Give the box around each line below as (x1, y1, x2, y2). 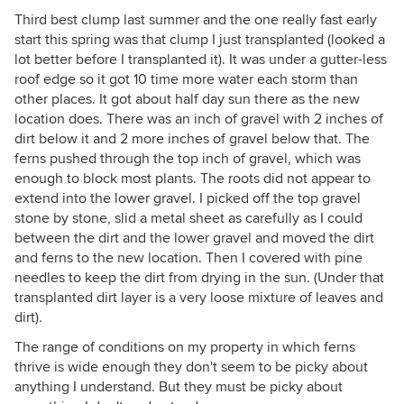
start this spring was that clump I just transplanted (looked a (14, 31, 385, 49)
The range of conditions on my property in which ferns (14, 338, 355, 356)
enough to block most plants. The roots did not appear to (14, 170, 371, 188)
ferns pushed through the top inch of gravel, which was (14, 150, 361, 168)
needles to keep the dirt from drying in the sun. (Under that (14, 269, 384, 287)
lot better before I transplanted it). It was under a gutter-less (14, 50, 387, 69)
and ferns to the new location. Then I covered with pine (14, 249, 363, 267)
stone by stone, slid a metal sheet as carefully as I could (14, 209, 363, 227)
